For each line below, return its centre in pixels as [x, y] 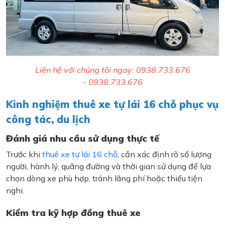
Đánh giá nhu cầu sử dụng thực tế [83, 138]
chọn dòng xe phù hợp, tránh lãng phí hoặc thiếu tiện [104, 178]
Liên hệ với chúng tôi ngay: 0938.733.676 [113, 70]
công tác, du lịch [48, 119]
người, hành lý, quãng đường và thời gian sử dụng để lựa [108, 166]
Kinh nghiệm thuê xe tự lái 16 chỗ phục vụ [112, 104]
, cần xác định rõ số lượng [164, 154]
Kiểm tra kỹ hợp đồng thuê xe [73, 212]
